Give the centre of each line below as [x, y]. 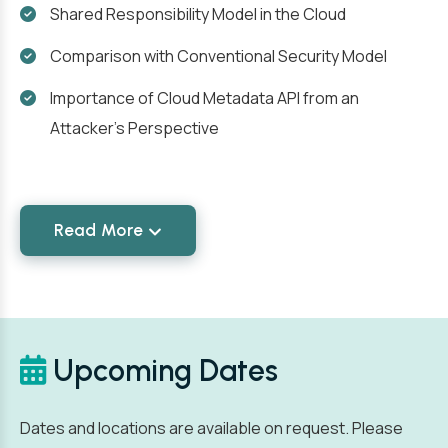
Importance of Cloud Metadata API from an [204, 98]
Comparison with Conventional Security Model [218, 56]
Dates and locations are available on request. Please [211, 428]
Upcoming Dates [162, 370]
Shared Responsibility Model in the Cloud [198, 14]
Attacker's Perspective [134, 128]
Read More [99, 230]
